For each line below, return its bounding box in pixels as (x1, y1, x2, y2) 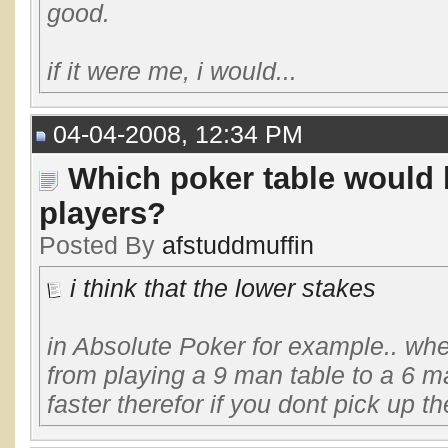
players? (39, 196, 166, 230)
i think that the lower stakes (70, 274, 376, 302)
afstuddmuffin (162, 231, 314, 259)
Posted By (39, 231, 162, 259)
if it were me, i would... (47, 57, 297, 85)
